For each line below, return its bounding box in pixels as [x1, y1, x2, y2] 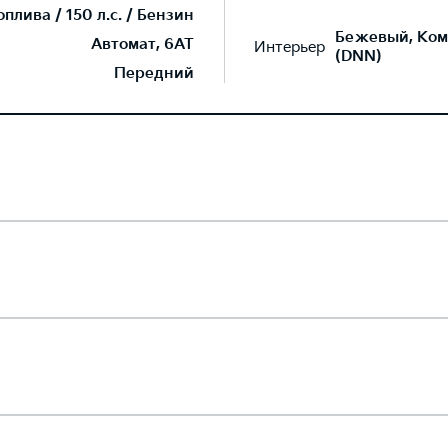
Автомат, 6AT [91, 35, 194, 54]
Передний [114, 64, 194, 83]
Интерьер [254, 37, 325, 57]
